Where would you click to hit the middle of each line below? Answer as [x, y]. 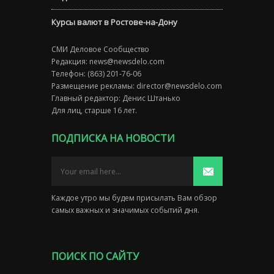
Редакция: [70, 62]
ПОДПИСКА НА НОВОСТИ [113, 139]
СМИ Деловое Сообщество [100, 50]
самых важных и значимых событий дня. [125, 210]
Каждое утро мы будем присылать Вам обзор [134, 198]
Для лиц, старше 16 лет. [94, 111]
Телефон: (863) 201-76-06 [96, 74]
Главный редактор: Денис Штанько [116, 98]
